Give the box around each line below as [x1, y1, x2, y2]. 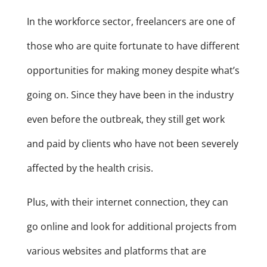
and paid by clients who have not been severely [26, 137, 238, 151]
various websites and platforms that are [26, 244, 206, 258]
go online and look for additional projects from [26, 220, 237, 234]
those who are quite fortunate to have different [26, 39, 240, 53]
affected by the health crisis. [26, 162, 153, 175]
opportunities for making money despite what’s [26, 64, 240, 77]
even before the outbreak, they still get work [26, 113, 225, 126]
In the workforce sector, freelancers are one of [26, 15, 235, 29]
